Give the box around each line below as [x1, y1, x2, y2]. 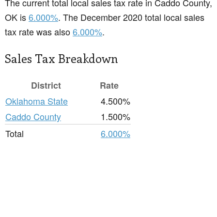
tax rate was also [5, 25, 73, 38]
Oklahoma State [5, 94, 68, 108]
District [31, 79, 61, 92]
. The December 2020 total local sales [58, 11, 204, 24]
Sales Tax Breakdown [5, 50, 118, 66]
